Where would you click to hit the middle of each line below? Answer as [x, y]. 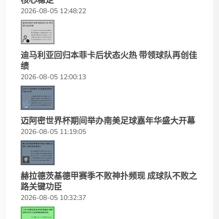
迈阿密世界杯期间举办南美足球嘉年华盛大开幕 [108, 121]
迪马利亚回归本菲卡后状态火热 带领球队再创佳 [109, 55]
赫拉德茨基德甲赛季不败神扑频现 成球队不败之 [109, 176]
